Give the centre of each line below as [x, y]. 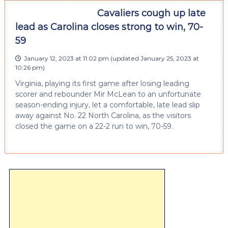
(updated [124, 58]
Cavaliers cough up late [151, 13]
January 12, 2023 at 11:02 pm [66, 58]
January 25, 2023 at [169, 58]
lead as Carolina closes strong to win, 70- [109, 27]
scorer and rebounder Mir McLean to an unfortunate [108, 94]
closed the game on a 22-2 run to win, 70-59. [94, 126]
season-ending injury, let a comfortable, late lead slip [107, 105]
